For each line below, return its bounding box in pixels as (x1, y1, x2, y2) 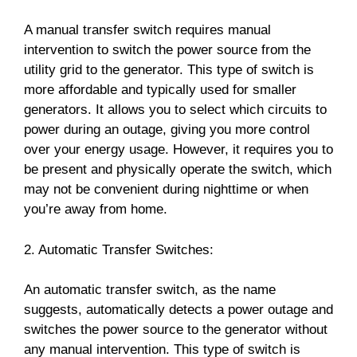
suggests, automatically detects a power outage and (24, 302, 333, 318)
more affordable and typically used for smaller (24, 82, 296, 98)
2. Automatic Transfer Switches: (24, 241, 214, 257)
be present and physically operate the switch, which (24, 162, 331, 178)
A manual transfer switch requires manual (24, 22, 271, 38)
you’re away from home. (24, 202, 167, 218)
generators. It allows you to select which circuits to (24, 102, 327, 118)
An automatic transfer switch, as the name (24, 282, 276, 298)
